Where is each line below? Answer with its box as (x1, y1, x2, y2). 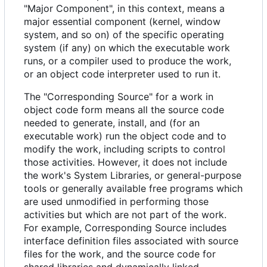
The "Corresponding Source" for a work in (24, 91, 213, 103)
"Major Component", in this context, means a (24, 2, 225, 15)
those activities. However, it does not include (24, 156, 227, 169)
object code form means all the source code (24, 104, 224, 116)
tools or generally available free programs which (24, 182, 243, 195)
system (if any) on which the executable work (24, 42, 230, 54)
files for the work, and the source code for (24, 248, 216, 260)
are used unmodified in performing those (24, 195, 209, 208)
